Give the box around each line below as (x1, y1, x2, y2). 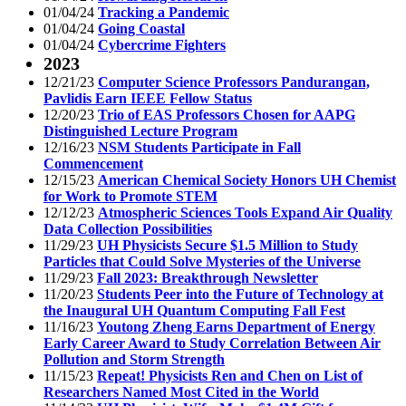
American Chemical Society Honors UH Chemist (98, 171, 396, 188)
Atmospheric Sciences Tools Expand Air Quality (98, 204, 392, 220)
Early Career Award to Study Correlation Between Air (43, 334, 381, 351)
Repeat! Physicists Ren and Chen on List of (97, 367, 362, 383)
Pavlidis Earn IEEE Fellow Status (43, 90, 252, 106)
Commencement (43, 155, 143, 171)
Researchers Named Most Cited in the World (43, 383, 319, 400)
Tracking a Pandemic (98, 4, 229, 20)
